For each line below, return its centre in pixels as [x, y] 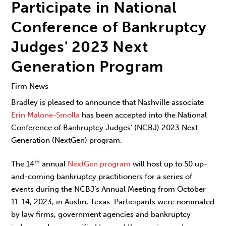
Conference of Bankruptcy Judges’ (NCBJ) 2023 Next [105, 128]
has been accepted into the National [144, 115]
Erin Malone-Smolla [46, 115]
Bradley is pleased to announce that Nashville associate [108, 103]
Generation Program [88, 67]
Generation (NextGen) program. [67, 140]
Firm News [30, 86]
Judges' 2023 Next [80, 47]
